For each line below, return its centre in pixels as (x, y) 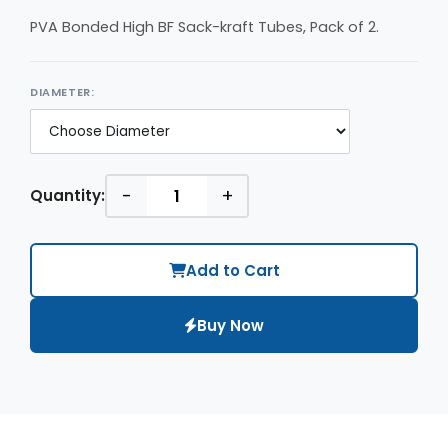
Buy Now (230, 325)
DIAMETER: (62, 92)
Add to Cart (232, 270)
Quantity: (67, 195)
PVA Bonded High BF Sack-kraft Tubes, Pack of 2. (204, 27)
